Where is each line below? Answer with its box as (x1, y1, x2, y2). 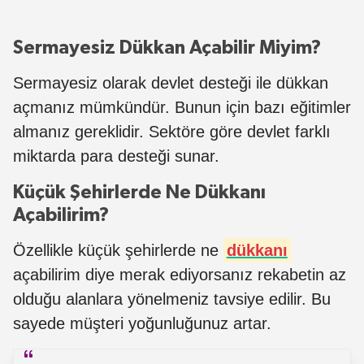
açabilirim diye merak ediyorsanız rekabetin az (13, 265, 346, 284)
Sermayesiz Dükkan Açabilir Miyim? (13, 37, 321, 58)
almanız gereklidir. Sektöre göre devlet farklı (13, 122, 331, 141)
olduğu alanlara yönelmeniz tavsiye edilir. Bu (13, 289, 331, 308)
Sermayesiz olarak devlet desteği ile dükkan (13, 73, 328, 92)
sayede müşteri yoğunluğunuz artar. (13, 314, 271, 332)
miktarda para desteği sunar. (13, 146, 219, 165)
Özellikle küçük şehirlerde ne (13, 240, 223, 259)
